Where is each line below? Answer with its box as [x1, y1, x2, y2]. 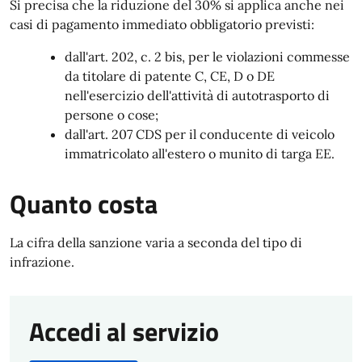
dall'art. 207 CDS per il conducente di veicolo [65, 126, 335, 142]
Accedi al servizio [29, 312, 219, 351]
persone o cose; [65, 107, 158, 123]
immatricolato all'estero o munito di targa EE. [65, 145, 335, 162]
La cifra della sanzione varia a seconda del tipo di [10, 234, 302, 250]
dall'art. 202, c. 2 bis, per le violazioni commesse [65, 48, 350, 65]
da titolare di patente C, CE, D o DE [65, 68, 275, 84]
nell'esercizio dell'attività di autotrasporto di [65, 87, 330, 103]
